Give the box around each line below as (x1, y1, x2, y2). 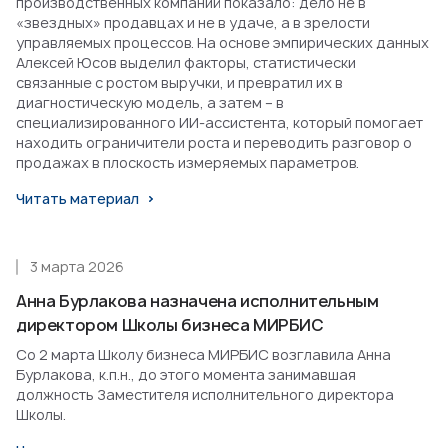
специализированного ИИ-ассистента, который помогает (16, 113, 423, 133)
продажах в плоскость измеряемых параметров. (16, 153, 359, 173)
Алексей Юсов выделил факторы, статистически (16, 53, 356, 73)
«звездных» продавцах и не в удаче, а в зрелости (16, 13, 370, 33)
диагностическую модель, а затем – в (16, 93, 284, 113)
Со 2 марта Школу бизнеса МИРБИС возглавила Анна (16, 345, 391, 365)
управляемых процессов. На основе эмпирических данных (16, 33, 429, 53)
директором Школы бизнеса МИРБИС (16, 314, 324, 337)
